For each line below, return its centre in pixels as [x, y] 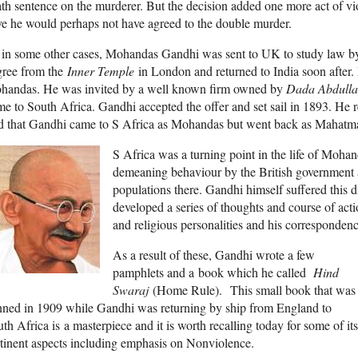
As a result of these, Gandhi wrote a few [214, 255]
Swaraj [133, 290]
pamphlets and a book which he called [213, 272]
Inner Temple [103, 71]
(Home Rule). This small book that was [254, 290]
